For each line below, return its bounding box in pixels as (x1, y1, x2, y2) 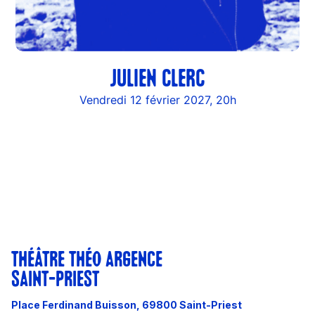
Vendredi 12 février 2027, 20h (79, 92, 236, 107)
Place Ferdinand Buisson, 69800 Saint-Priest (11, 298, 242, 311)
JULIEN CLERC (110, 68, 205, 91)
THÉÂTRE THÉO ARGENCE (11, 250, 162, 271)
